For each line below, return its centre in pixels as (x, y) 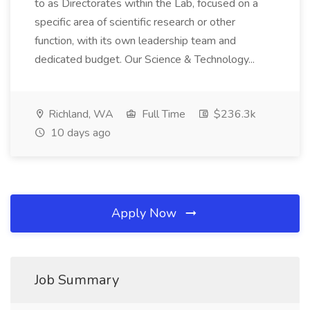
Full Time (162, 114)
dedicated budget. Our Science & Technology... (145, 60)
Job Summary (77, 280)
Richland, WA (80, 114)
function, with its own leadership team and (135, 41)
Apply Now (146, 213)
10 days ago (79, 133)
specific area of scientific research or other (135, 22)
